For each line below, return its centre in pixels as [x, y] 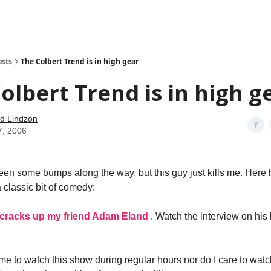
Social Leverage [58, 18]
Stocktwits [111, 18]
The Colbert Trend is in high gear [80, 61]
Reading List [158, 18]
